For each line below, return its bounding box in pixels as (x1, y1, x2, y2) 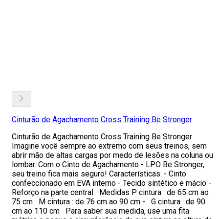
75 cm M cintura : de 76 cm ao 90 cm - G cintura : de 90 (12, 197, 205, 206)
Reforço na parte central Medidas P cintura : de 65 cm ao (12, 188, 209, 197)
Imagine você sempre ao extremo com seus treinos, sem (12, 141, 207, 151)
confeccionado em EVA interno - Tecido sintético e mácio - (12, 178, 211, 188)
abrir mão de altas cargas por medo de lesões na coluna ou (12, 151, 213, 160)
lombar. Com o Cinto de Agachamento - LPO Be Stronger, (12, 160, 204, 169)
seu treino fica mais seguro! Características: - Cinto (12, 169, 186, 178)
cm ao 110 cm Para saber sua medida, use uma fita (12, 206, 189, 216)
